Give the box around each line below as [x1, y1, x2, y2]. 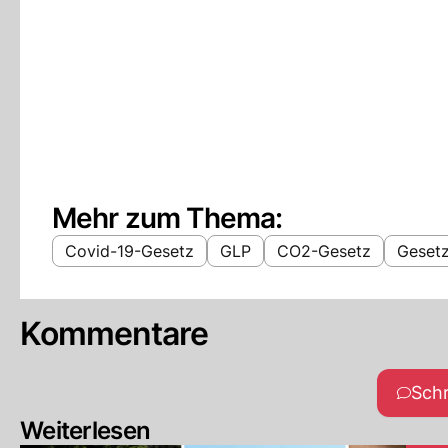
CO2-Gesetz [277, 241, 371, 261]
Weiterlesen [20, 416, 151, 445]
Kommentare [20, 314, 209, 353]
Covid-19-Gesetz [65, 241, 194, 261]
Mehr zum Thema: [52, 201, 283, 235]
